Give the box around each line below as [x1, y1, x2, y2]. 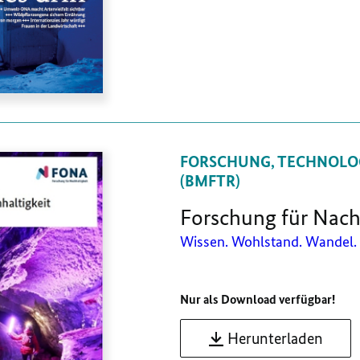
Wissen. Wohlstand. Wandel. [180, 232, 357, 252]
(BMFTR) [180, 171, 240, 191]
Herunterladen [227, 329, 323, 349]
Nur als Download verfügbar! [180, 292, 335, 308]
